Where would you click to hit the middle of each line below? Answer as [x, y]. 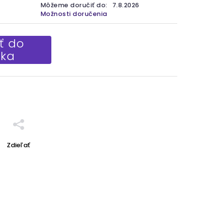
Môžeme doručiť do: [74, 5]
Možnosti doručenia [74, 14]
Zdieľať [18, 145]
